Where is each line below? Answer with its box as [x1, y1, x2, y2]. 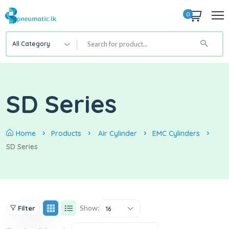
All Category [12, 39, 50, 48]
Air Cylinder [98, 128, 137, 138]
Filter [18, 204, 35, 213]
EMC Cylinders [152, 128, 200, 138]
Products [51, 128, 81, 138]
